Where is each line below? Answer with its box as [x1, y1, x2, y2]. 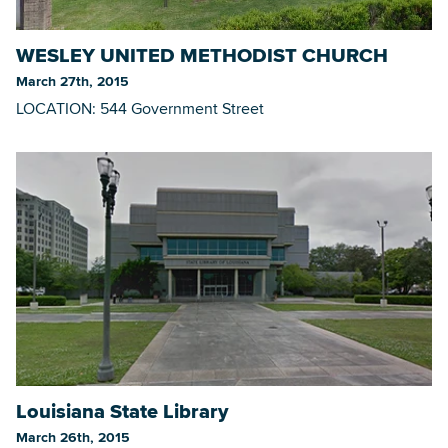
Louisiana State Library [16, 396, 228, 427]
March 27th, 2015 [16, 71, 129, 92]
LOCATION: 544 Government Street [16, 97, 264, 121]
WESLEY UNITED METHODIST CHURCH [16, 40, 388, 71]
